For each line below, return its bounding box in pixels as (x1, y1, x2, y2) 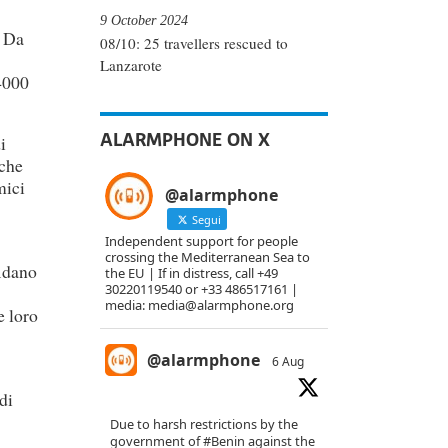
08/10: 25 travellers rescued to (100, 33, 288, 54)
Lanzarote (100, 55, 162, 76)
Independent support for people (105, 232, 298, 251)
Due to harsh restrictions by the (110, 415, 298, 434)
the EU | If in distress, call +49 (105, 264, 278, 283)
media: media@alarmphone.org (105, 296, 294, 315)
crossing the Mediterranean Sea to (105, 248, 310, 267)
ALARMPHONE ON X (100, 128, 270, 152)
